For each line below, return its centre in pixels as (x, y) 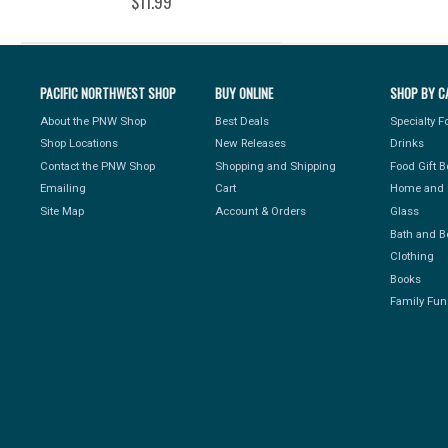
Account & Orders (261, 210)
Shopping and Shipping (276, 165)
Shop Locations (79, 143)
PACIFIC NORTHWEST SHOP (108, 93)
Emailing (63, 188)
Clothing (412, 256)
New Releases (251, 143)
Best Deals (242, 120)
